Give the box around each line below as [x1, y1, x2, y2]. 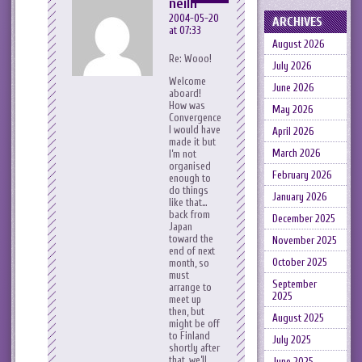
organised [169, 160, 211, 173]
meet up [169, 293, 201, 306]
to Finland [169, 330, 210, 343]
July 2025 [271, 334, 311, 346]
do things [169, 184, 208, 197]
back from [169, 208, 210, 221]
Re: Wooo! [169, 53, 212, 65]
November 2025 [271, 234, 337, 246]
